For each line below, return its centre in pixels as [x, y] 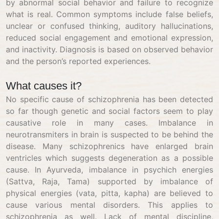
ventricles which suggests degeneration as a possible [109, 158]
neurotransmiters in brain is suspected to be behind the [109, 134]
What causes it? [44, 86]
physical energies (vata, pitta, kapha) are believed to [109, 193]
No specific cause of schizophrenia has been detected [109, 99]
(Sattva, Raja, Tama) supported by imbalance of [109, 181]
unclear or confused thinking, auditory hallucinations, [109, 26]
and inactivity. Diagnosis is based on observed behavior [109, 49]
